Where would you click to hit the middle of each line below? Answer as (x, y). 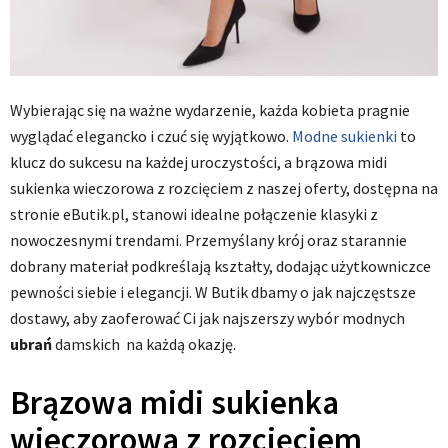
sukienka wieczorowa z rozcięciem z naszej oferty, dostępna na (224, 188)
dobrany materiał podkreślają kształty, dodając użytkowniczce (220, 266)
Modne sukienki (344, 136)
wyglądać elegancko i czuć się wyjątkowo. (151, 136)
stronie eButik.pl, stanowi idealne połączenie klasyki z (194, 214)
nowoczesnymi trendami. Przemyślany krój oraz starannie (208, 240)
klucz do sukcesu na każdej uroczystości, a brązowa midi (198, 162)
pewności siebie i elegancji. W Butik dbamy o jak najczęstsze (213, 292)
